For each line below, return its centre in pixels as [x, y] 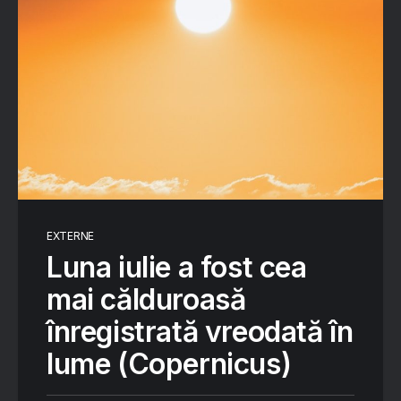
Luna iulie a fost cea [177, 267]
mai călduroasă [146, 299]
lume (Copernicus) [169, 364]
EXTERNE [70, 236]
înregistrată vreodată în [200, 332]
